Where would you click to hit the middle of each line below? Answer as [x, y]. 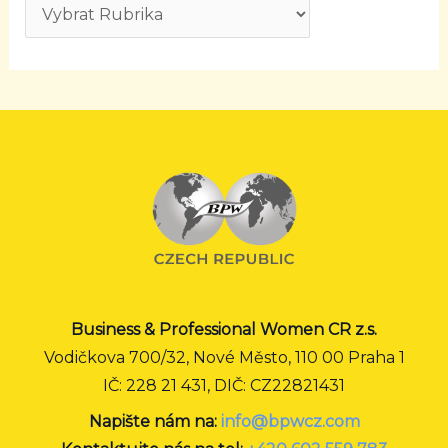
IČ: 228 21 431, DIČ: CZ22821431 [224, 385]
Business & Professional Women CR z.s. [224, 329]
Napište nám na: [154, 421]
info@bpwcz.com [290, 421]
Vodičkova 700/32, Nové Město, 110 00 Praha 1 [224, 357]
